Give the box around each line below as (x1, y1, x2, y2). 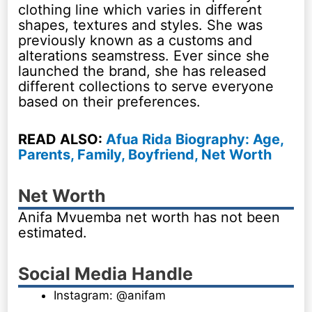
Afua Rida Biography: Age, (106, 130, 284, 148)
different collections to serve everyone (18, 77, 274, 95)
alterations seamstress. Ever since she (18, 47, 270, 64)
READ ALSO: (18, 130, 107, 148)
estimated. (18, 224, 88, 241)
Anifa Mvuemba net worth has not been (18, 208, 281, 226)
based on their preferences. (18, 93, 201, 110)
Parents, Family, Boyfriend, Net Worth (18, 146, 272, 163)
